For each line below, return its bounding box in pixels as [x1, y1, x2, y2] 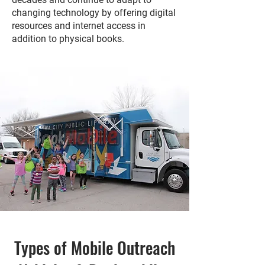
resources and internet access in [12, 20, 146, 31]
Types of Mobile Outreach [14, 235, 175, 260]
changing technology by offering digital [12, 7, 176, 18]
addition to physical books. [12, 33, 124, 44]
